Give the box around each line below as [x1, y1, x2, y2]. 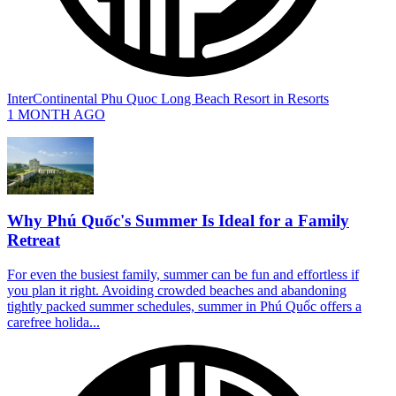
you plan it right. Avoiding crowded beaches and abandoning [7, 282, 346, 298]
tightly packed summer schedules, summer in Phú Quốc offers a [7, 298, 362, 314]
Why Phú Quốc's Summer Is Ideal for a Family [7, 210, 349, 230]
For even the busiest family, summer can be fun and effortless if [7, 266, 359, 282]
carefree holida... [7, 314, 100, 330]
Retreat [7, 230, 60, 249]
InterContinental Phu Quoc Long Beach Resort [7, 90, 273, 106]
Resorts [287, 90, 329, 106]
